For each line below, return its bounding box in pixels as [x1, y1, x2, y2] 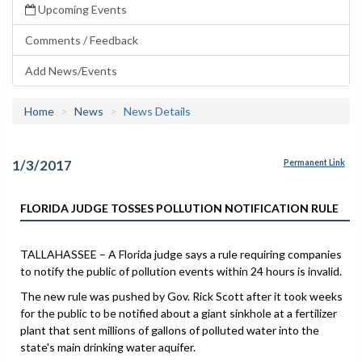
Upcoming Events [36, 2, 127, 16]
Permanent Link [283, 158, 345, 168]
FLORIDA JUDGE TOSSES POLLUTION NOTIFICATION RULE [20, 200, 339, 215]
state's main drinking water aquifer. [20, 339, 196, 354]
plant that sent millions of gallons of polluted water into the [20, 322, 319, 337]
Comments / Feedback [25, 33, 138, 47]
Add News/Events [25, 64, 117, 78]
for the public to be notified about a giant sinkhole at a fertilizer [20, 305, 337, 320]
